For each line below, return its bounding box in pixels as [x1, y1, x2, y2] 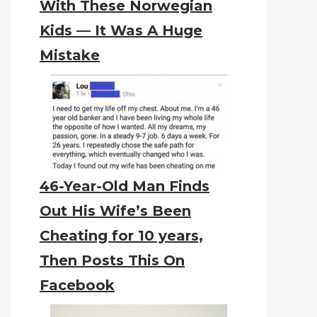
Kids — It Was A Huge [40, 22, 202, 39]
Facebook [40, 277, 115, 294]
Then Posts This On [40, 252, 185, 269]
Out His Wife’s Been [40, 202, 191, 219]
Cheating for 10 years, [40, 227, 203, 244]
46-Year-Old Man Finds [40, 178, 209, 195]
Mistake [40, 47, 100, 64]
